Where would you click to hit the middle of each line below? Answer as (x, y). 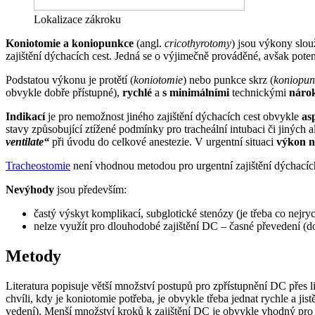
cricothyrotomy (198, 43)
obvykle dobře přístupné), (64, 92)
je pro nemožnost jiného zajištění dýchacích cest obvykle (173, 116)
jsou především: (90, 189)
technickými (259, 92)
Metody (33, 256)
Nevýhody (30, 189)
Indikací (25, 116)
